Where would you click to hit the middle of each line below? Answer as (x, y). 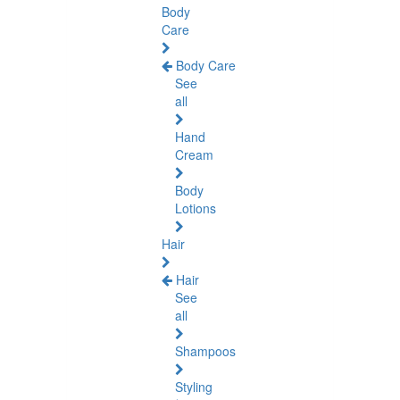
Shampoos (205, 351)
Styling (194, 387)
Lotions (196, 208)
